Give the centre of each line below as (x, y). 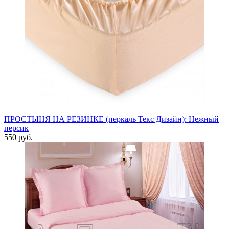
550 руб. (18, 137)
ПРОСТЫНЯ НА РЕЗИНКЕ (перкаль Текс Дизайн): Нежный (111, 119)
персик (16, 128)
